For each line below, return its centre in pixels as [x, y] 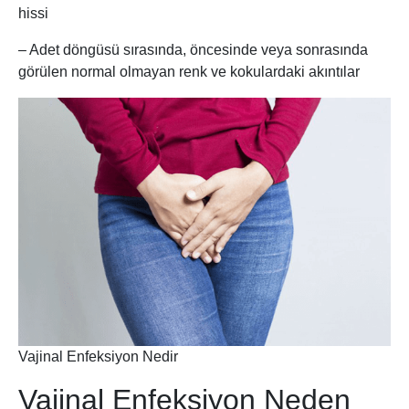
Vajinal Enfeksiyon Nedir [98, 357]
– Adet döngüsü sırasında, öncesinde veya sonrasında [193, 50]
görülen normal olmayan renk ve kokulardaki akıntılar [189, 72]
